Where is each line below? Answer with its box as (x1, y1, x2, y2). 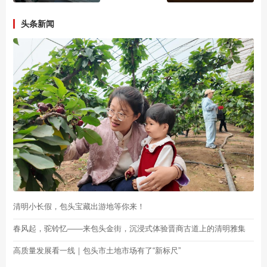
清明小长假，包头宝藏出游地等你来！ (13, 202, 145, 212)
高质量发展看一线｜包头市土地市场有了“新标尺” (13, 246, 181, 256)
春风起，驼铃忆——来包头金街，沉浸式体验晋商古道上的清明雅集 (13, 224, 246, 234)
